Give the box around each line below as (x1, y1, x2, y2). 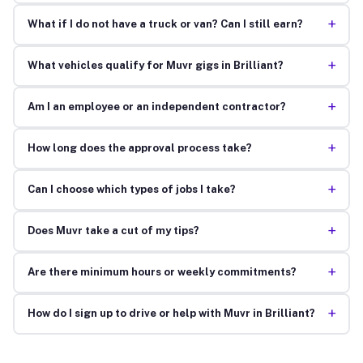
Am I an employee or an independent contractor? (27, 100, 286, 113)
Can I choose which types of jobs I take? (27, 183, 236, 196)
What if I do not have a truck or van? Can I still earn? (27, 18, 303, 31)
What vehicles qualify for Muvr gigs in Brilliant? (27, 59, 284, 72)
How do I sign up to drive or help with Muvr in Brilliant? (27, 307, 315, 320)
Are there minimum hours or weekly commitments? (27, 266, 297, 279)
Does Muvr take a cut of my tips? (27, 224, 199, 237)
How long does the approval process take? (27, 142, 252, 155)
